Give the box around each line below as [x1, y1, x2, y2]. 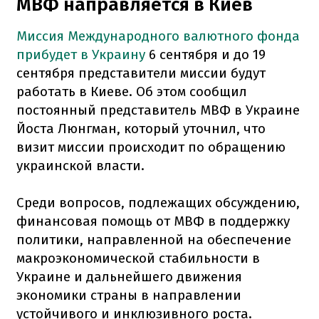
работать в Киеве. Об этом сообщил [16, 83, 247, 100]
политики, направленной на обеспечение [16, 231, 291, 248]
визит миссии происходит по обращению [16, 138, 286, 155]
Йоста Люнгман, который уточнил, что [16, 120, 266, 137]
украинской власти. [16, 157, 145, 174]
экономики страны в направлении [16, 286, 241, 303]
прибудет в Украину [16, 46, 145, 63]
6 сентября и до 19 [145, 46, 266, 63]
